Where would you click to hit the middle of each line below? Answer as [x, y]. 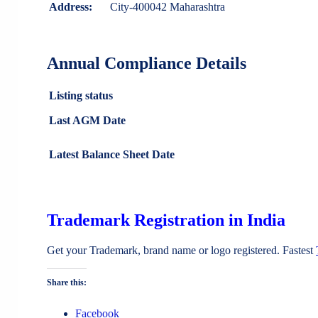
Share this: [67, 282]
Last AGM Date [87, 121]
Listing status [81, 96]
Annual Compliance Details [147, 64]
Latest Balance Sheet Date [112, 155]
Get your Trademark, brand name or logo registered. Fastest [181, 250]
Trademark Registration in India [166, 220]
